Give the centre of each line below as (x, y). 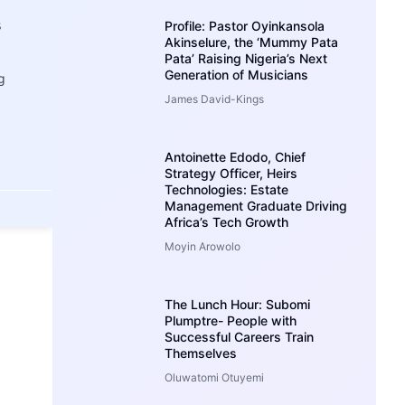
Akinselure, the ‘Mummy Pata (252, 42)
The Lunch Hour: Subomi (238, 304)
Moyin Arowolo (203, 246)
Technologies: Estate (227, 189)
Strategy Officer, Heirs (231, 173)
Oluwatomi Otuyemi (215, 377)
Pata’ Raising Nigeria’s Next (246, 58)
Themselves (201, 353)
